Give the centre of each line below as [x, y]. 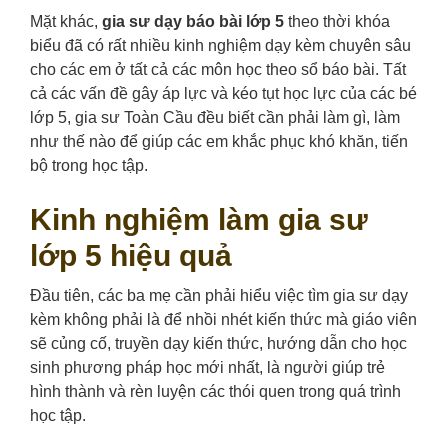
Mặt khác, [66, 22]
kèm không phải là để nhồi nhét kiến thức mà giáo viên [223, 320]
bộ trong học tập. [89, 166]
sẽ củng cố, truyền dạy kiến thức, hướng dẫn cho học [218, 344]
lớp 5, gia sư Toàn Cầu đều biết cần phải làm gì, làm [215, 118]
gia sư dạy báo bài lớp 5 [195, 22]
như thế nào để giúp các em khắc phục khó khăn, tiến [219, 142]
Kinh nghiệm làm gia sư [199, 220]
